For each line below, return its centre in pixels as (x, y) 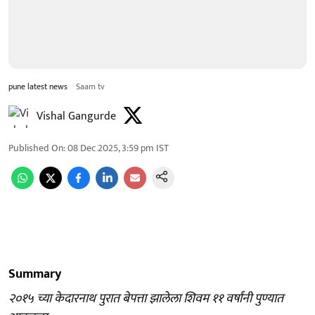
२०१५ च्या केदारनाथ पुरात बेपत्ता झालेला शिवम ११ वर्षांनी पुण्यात (146, 298)
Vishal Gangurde (76, 116)
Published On (36, 148)
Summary (35, 274)
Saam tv (90, 86)
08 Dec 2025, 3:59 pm (111, 148)
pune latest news (38, 86)
